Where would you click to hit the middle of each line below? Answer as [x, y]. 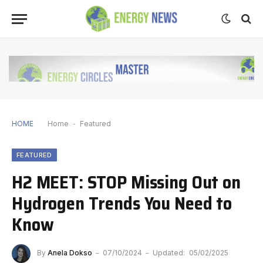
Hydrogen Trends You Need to [122, 203]
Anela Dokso [70, 252]
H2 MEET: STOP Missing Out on [126, 182]
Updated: [169, 252]
